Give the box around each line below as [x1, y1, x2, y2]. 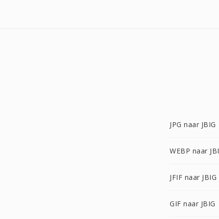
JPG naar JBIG [170, 120, 216, 129]
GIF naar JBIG [170, 199, 216, 208]
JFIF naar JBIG [170, 173, 217, 182]
